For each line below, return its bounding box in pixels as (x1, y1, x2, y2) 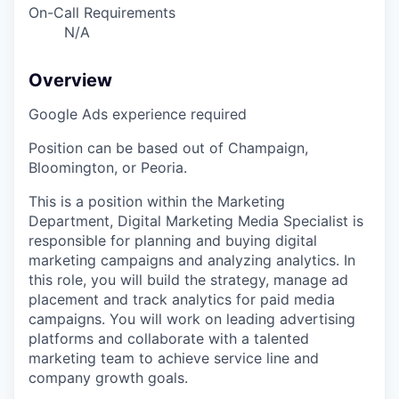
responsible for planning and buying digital (28, 232, 317, 250)
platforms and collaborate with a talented (28, 330, 309, 348)
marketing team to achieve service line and (28, 349, 319, 368)
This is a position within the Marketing (28, 192, 285, 211)
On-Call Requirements (28, 4, 175, 22)
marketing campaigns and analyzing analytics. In (28, 251, 355, 270)
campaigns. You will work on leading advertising (28, 310, 355, 329)
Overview (28, 69, 112, 92)
